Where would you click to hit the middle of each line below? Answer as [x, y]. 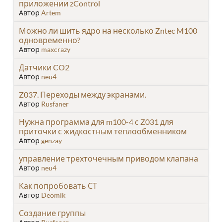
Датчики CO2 [44, 67]
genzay [52, 140]
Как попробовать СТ [58, 185]
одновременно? [50, 40]
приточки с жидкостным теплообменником [103, 131]
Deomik [53, 195]
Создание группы [52, 213]
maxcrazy [56, 49]
